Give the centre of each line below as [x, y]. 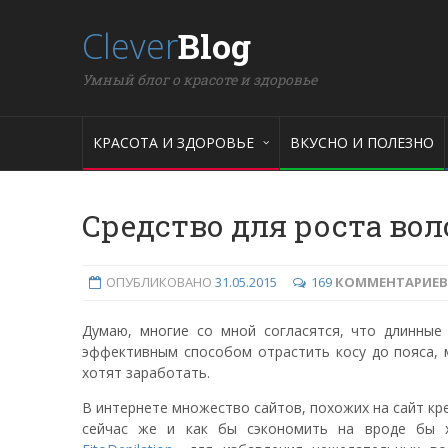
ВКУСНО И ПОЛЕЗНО [362, 142]
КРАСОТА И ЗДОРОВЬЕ [173, 142]
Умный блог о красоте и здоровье [199, 79]
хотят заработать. [146, 372]
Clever [130, 46]
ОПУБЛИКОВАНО [160, 282]
